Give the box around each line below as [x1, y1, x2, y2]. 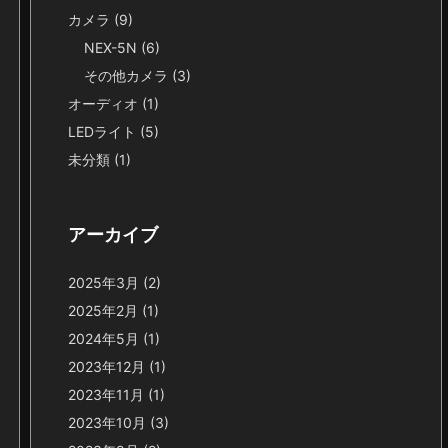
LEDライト [68, 123, 140, 140]
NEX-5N [84, 39, 141, 56]
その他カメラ [84, 67, 172, 84]
